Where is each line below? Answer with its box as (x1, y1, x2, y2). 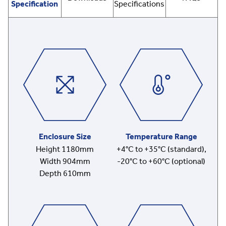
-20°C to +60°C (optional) (117, 156, 205, 166)
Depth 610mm (39, 168, 91, 178)
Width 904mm (39, 156, 90, 166)
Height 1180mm (36, 144, 94, 154)
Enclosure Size (38, 131, 91, 141)
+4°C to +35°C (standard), (116, 144, 206, 154)
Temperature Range (125, 131, 197, 141)
